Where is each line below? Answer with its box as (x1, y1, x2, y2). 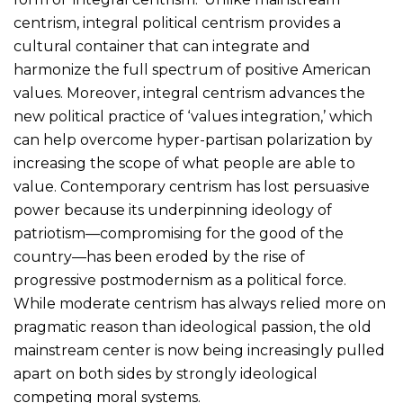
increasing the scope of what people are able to (13, 155, 355, 172)
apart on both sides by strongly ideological (13, 365, 318, 382)
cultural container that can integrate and (13, 38, 310, 55)
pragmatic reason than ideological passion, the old (13, 318, 372, 336)
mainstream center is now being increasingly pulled (13, 342, 385, 359)
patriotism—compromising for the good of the (13, 225, 344, 242)
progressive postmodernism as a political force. (13, 272, 346, 289)
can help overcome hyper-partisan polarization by (13, 131, 372, 148)
